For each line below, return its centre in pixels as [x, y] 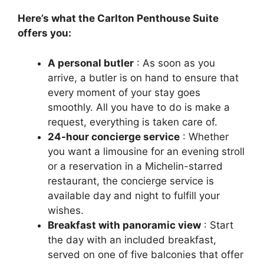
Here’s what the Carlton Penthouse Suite [118, 19]
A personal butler [91, 63]
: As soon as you [174, 63]
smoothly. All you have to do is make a [139, 107]
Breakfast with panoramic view [124, 225]
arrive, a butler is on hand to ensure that [143, 77]
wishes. [66, 210]
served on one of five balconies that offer [146, 254]
